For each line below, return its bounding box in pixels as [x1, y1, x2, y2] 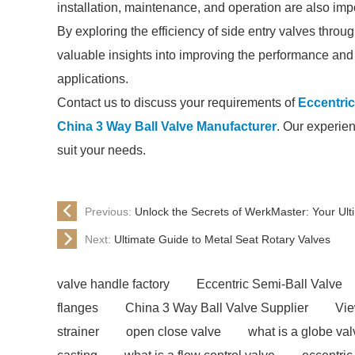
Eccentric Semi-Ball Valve [197, 277, 342, 291]
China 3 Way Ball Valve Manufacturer [57, 120, 277, 133]
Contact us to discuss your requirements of [57, 96, 298, 109]
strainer [57, 325, 99, 338]
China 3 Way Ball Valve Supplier [125, 301, 308, 315]
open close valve [126, 325, 221, 338]
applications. [57, 72, 128, 86]
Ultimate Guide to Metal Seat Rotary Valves [114, 232, 330, 246]
